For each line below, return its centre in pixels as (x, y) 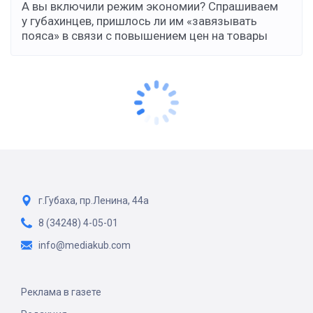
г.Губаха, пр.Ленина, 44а (94, 201)
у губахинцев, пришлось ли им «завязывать (139, 21)
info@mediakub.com (85, 246)
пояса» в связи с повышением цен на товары (145, 36)
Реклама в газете (61, 292)
